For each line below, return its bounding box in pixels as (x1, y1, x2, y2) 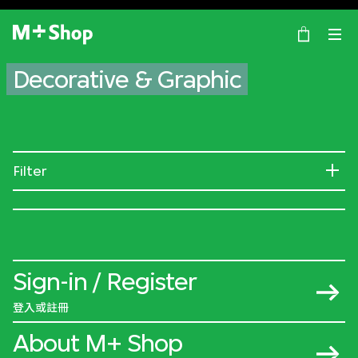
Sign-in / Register (13, 267, 197, 296)
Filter (13, 163, 46, 180)
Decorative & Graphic (13, 65, 241, 94)
